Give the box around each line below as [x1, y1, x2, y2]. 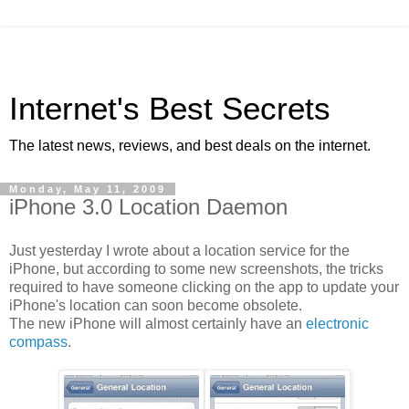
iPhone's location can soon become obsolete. [9, 297, 302, 313]
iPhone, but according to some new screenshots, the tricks [9, 260, 383, 277]
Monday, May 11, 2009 [9, 184, 166, 194]
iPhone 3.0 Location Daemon [9, 194, 288, 219]
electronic [306, 315, 369, 331]
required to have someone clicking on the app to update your [9, 278, 399, 295]
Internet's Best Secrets [9, 91, 330, 126]
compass [9, 333, 68, 350]
